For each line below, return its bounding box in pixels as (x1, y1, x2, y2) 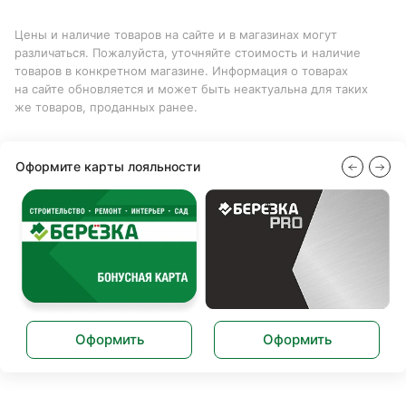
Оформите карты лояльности (15, 159, 200, 175)
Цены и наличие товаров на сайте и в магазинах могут (14, 27, 337, 43)
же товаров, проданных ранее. (14, 100, 198, 115)
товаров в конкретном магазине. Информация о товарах (14, 63, 348, 79)
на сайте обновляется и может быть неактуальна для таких (14, 82, 368, 97)
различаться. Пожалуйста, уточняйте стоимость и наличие (14, 45, 361, 61)
